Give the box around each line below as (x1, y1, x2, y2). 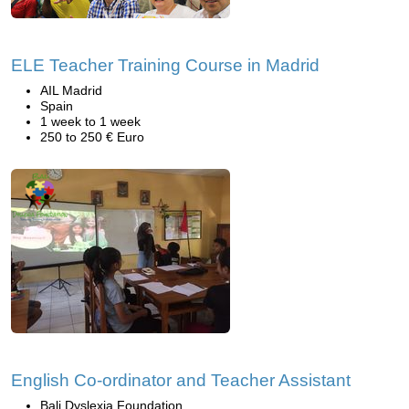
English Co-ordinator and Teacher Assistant (11, 371, 351, 390)
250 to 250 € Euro (40, 130, 144, 144)
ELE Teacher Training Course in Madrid (11, 56, 320, 75)
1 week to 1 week (40, 114, 141, 129)
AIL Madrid (40, 83, 102, 98)
